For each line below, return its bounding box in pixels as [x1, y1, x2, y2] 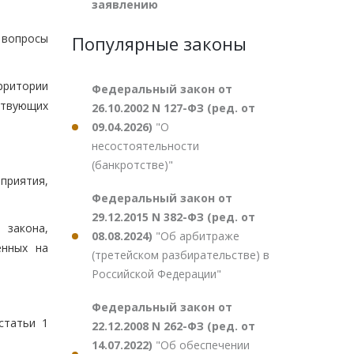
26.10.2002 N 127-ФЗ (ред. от [92, 100, 255, 115]
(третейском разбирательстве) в [92, 247, 269, 262]
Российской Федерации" [92, 266, 221, 281]
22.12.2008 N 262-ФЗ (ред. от [92, 318, 255, 333]
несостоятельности [92, 138, 199, 153]
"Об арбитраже [156, 228, 239, 243]
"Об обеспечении [156, 337, 250, 352]
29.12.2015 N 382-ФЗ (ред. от [92, 209, 255, 224]
